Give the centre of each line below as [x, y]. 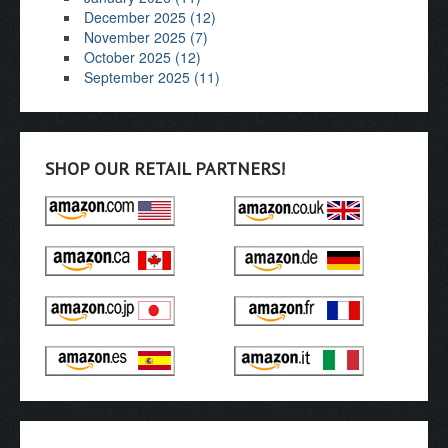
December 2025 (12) [150, 16]
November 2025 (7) [146, 36]
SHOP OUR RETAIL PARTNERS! [165, 168]
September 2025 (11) [152, 76]
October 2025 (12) [142, 56]
